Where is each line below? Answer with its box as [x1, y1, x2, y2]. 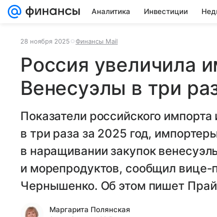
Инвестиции [144, 7, 188, 16]
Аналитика [92, 7, 130, 16]
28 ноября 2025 [20, 37, 70, 45]
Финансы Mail [76, 37, 118, 45]
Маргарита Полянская [49, 205, 130, 214]
